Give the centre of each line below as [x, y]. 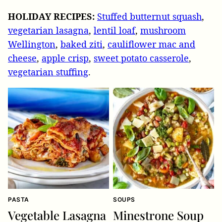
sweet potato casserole [141, 58]
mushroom [163, 30]
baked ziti [82, 44]
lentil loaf [114, 30]
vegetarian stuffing [48, 72]
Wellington [32, 44]
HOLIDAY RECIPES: [51, 16]
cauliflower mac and [151, 44]
